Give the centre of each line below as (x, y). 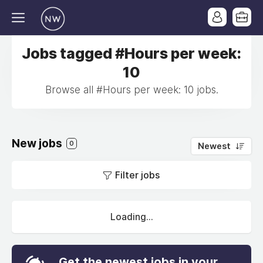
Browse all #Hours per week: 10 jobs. (131, 90)
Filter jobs (137, 175)
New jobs (38, 144)
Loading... (131, 217)
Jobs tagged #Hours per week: (131, 53)
